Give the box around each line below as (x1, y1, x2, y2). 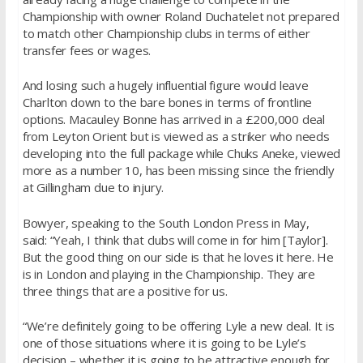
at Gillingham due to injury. (22, 179, 164, 196)
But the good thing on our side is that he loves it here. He (22, 248, 334, 265)
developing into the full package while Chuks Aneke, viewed (22, 145, 341, 162)
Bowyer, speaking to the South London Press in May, (22, 214, 310, 231)
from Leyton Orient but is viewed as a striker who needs (22, 128, 330, 145)
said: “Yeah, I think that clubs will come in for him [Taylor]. (22, 231, 328, 248)
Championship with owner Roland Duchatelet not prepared (22, 7, 340, 24)
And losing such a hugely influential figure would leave (22, 77, 309, 94)
